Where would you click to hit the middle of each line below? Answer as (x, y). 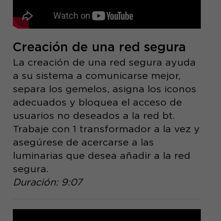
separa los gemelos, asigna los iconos (104, 89)
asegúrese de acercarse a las (83, 142)
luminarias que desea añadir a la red (101, 156)
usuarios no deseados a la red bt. (93, 116)
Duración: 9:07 (47, 182)
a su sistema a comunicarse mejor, (96, 76)
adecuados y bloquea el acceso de (97, 102)
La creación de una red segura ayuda (104, 62)
